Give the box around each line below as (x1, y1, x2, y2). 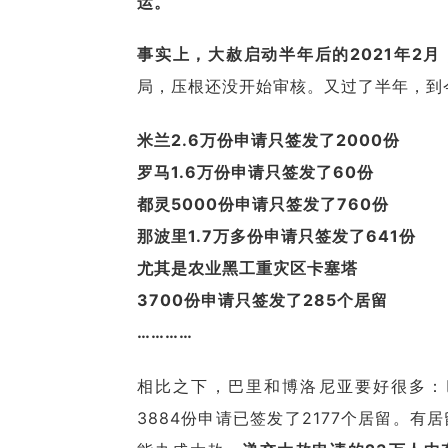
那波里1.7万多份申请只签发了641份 (137, 226, 416, 246)
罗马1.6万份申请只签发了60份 (137, 162, 374, 182)
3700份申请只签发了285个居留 (137, 290, 388, 310)
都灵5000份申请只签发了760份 (137, 194, 389, 214)
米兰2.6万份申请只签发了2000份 (137, 130, 400, 150)
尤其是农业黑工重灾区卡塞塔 (137, 258, 358, 278)
